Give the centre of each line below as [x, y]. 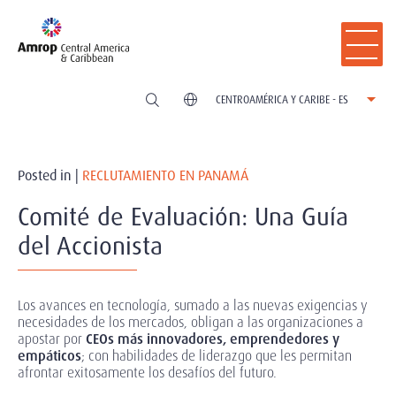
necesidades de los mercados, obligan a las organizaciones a [190, 322]
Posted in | [50, 175]
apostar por [50, 339]
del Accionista [90, 246]
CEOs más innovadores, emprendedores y [211, 339]
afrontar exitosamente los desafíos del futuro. [147, 372]
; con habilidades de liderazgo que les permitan [217, 355]
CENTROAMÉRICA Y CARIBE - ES [282, 99]
